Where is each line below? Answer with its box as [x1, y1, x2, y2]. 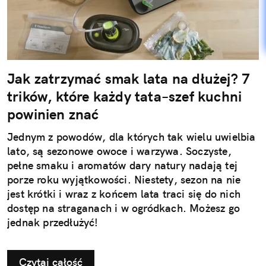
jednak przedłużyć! [7, 216, 99, 230]
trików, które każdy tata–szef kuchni [7, 87, 242, 106]
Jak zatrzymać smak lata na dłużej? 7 [7, 69, 251, 88]
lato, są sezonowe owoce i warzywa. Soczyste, [7, 144, 232, 159]
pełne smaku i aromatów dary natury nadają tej [7, 159, 238, 173]
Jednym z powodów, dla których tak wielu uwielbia [7, 130, 256, 144]
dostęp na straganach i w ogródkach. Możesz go [7, 201, 240, 216]
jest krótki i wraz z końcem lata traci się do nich [7, 187, 241, 201]
